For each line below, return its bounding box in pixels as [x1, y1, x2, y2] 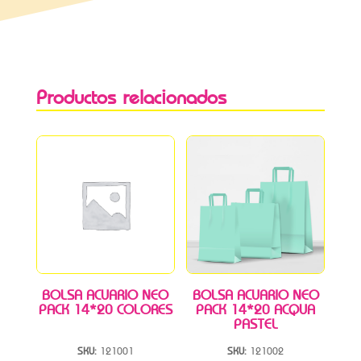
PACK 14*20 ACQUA [196, 301, 316, 319]
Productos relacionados [35, 85, 226, 110]
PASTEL [233, 316, 278, 334]
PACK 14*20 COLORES [38, 301, 172, 319]
